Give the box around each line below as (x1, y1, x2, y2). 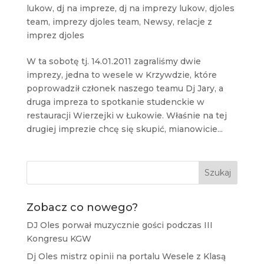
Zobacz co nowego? (26, 200, 138, 214)
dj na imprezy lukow (118, 2, 205, 14)
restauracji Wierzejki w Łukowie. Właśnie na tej (26, 110, 227, 121)
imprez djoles (26, 29, 84, 41)
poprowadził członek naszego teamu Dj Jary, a (26, 82, 223, 94)
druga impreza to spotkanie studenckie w (26, 96, 204, 107)
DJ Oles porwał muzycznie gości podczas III (26, 219, 213, 230)
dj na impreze (56, 2, 115, 14)
